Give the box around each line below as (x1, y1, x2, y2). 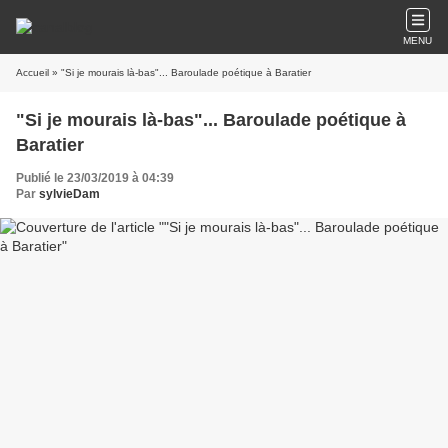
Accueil (16, 67, 49, 78)
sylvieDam (39, 187, 100, 201)
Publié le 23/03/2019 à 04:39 (16, 171, 174, 185)
